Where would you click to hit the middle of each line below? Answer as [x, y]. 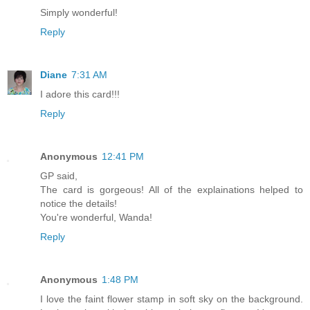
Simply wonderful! [79, 12]
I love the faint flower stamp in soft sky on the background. [172, 299]
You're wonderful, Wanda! [96, 217]
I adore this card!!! [80, 94]
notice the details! [79, 203]
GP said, [59, 175]
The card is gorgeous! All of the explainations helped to [172, 189]
